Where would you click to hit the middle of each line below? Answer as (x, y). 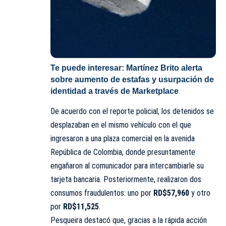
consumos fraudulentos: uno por (102, 193)
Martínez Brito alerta (164, 68)
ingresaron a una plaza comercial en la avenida (123, 139)
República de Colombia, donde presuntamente (123, 152)
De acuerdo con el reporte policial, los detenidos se (132, 111)
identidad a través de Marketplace (115, 91)
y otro (200, 193)
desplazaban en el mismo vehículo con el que (121, 125)
